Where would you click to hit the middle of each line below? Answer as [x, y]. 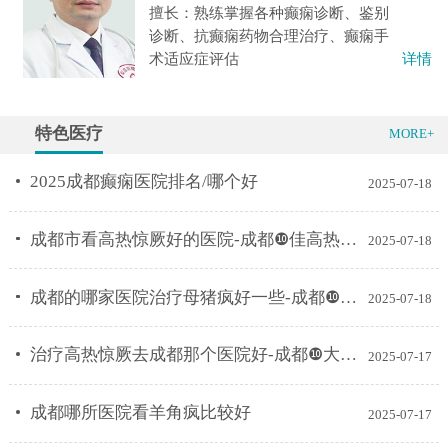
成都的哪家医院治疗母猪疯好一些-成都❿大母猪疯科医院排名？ [185, 297]
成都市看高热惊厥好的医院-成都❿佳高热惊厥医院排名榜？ [185, 239]
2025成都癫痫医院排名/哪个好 [144, 182]
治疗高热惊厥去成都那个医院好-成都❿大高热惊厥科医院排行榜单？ [185, 355]
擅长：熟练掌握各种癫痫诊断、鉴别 [269, 12]
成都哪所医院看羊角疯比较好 [141, 413]
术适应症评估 [194, 58]
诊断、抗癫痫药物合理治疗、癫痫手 [269, 35]
